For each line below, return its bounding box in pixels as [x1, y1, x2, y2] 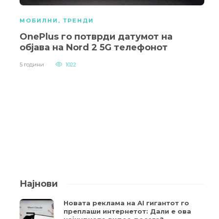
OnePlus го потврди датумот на [20, 31, 173, 43]
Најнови [20, 178, 58, 190]
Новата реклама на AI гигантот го [64, 199, 189, 207]
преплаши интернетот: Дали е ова [64, 207, 191, 216]
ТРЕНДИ [63, 17, 94, 24]
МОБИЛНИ [20, 17, 58, 24]
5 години [20, 61, 44, 68]
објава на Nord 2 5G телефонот [20, 42, 168, 53]
